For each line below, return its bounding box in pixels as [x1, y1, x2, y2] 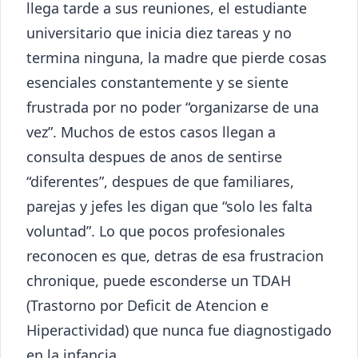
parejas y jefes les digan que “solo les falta [26, 196, 312, 216]
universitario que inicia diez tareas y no [26, 22, 292, 42]
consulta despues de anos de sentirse [26, 146, 282, 166]
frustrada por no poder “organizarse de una [26, 97, 319, 117]
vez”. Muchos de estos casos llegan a [26, 121, 276, 141]
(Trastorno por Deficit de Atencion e [26, 295, 268, 315]
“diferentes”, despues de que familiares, [26, 171, 294, 191]
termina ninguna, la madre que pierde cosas [26, 47, 327, 67]
